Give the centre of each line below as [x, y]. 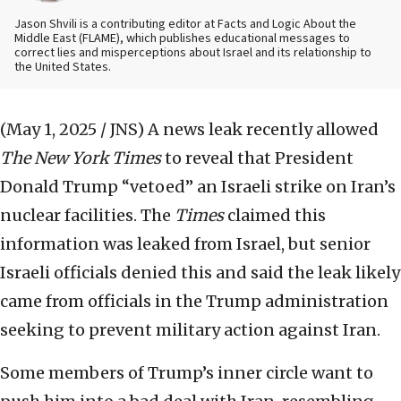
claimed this [275, 216]
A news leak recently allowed [263, 130]
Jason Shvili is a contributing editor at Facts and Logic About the [185, 25]
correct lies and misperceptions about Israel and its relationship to [193, 53]
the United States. [63, 68]
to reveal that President [257, 158]
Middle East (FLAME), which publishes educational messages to [182, 39]
